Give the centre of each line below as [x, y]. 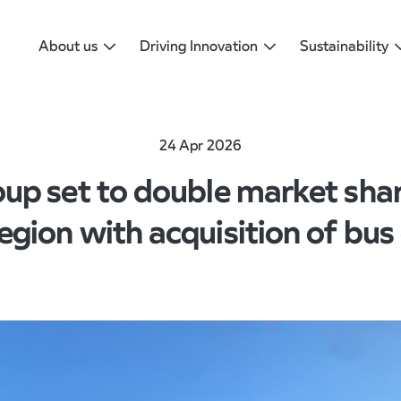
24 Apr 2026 [200, 145]
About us [68, 46]
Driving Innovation [199, 46]
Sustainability [344, 46]
